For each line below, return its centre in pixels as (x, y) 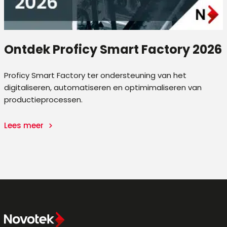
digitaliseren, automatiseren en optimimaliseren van (103, 87)
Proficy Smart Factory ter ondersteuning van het (95, 75)
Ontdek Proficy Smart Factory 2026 (113, 49)
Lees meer (25, 125)
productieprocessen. (43, 99)
